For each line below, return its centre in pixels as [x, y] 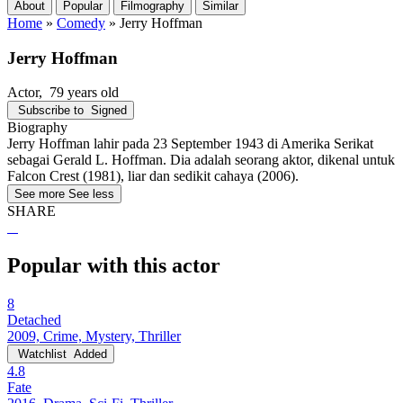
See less [91, 194]
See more [40, 194]
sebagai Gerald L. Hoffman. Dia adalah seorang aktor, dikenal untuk [201, 160]
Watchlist [42, 354]
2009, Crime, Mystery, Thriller [94, 336]
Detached [34, 320]
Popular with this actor [114, 266]
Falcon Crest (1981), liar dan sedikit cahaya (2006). [153, 176]
